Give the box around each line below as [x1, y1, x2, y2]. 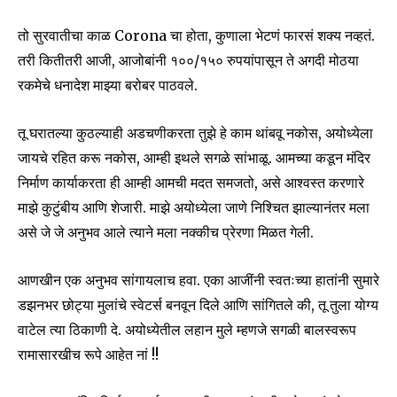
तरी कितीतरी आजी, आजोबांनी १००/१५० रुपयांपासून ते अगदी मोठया [18, 51, 359, 70]
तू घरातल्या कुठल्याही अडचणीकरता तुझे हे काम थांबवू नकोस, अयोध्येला [18, 124, 373, 143]
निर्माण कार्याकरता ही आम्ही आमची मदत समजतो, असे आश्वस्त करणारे [18, 174, 364, 192]
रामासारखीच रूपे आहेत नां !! [18, 346, 159, 364]
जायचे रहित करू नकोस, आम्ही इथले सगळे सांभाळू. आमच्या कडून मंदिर [18, 149, 370, 167]
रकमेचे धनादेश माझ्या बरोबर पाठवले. [18, 76, 198, 95]
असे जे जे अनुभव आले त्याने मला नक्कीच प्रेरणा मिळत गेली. [18, 223, 314, 242]
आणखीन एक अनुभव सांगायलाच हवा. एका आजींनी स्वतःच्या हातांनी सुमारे [18, 271, 379, 290]
